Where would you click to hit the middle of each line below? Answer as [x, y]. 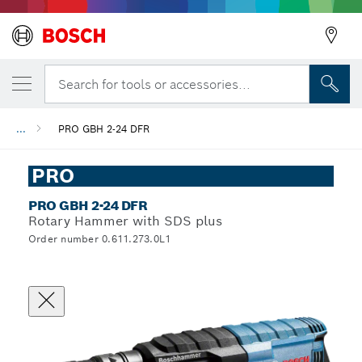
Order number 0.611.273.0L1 [100, 239]
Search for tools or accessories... [154, 84]
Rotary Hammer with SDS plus [125, 221]
